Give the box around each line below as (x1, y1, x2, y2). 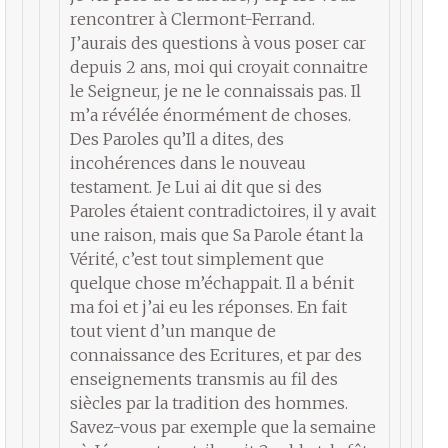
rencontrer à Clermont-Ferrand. (69, 8, 315, 29)
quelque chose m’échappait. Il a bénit (69, 272, 354, 293)
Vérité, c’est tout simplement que (69, 248, 324, 269)
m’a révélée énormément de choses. (69, 104, 351, 125)
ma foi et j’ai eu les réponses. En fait (69, 296, 347, 317)
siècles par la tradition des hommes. (69, 392, 348, 413)
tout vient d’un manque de (69, 320, 276, 341)
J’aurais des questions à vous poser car (69, 32, 366, 53)
